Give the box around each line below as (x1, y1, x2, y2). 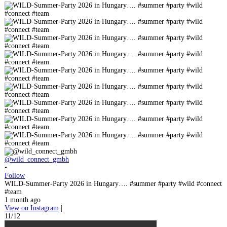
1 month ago (5, 196, 41, 204)
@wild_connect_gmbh (5, 155, 69, 163)
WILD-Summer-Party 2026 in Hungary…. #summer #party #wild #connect (5, 179, 222, 187)
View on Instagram (5, 204, 59, 212)
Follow (5, 171, 25, 179)
